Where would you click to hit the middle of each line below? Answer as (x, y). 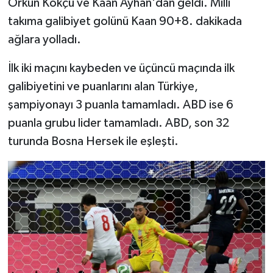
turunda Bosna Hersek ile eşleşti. (93, 142)
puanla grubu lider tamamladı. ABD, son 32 (118, 123)
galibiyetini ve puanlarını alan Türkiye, (103, 87)
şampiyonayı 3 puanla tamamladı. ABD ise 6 (120, 105)
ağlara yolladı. (44, 40)
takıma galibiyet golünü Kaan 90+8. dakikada (125, 22)
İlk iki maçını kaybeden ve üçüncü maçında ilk (121, 69)
